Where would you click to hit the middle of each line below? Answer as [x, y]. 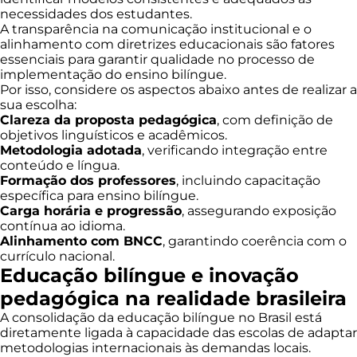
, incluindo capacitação [248, 180]
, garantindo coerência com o [255, 241]
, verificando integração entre [235, 150]
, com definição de [275, 120]
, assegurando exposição [259, 211]
